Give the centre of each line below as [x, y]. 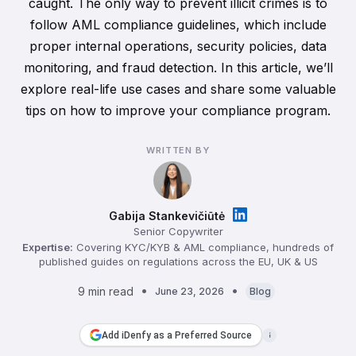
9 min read [106, 291]
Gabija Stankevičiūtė [167, 215]
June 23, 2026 [190, 291]
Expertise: [48, 247]
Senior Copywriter [178, 231]
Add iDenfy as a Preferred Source [177, 335]
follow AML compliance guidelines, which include [178, 25]
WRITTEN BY [178, 150]
